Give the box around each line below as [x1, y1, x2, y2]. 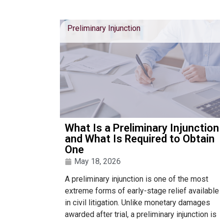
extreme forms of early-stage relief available [65, 186, 219, 196]
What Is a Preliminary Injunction [65, 122, 219, 135]
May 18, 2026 [74, 157, 121, 166]
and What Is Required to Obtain [65, 133, 215, 145]
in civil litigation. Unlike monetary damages [65, 198, 210, 208]
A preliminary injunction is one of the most [65, 174, 208, 184]
